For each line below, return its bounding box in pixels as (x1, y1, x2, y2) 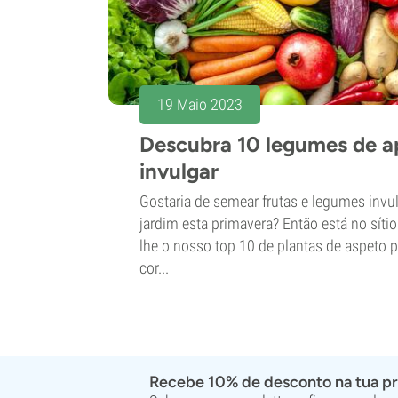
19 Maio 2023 (157, 95, 243, 115)
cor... (139, 259, 169, 278)
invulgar (139, 158, 219, 185)
